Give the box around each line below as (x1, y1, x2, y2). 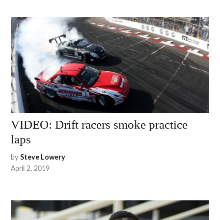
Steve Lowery (20, 152, 66, 161)
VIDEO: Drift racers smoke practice (11, 117, 188, 131)
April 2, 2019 (11, 163, 50, 173)
